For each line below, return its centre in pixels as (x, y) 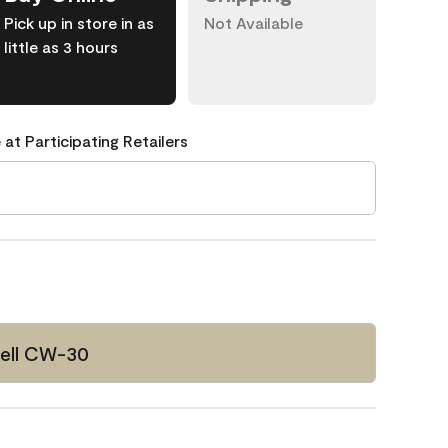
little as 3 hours (61, 46)
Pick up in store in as (79, 22)
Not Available (253, 22)
